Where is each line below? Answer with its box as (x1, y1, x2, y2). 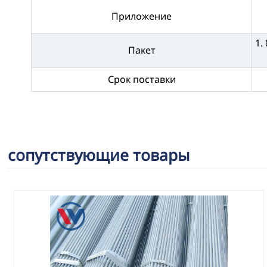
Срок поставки (107, 72, 176, 86)
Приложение (111, 9, 172, 23)
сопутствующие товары (8, 144, 190, 166)
